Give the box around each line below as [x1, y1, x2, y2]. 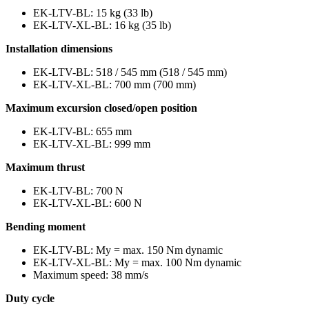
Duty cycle [6, 292, 54, 305]
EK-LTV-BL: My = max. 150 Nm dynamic [33, 244, 223, 257]
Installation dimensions [6, 43, 112, 55]
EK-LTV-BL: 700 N [33, 185, 123, 197]
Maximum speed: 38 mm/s [33, 269, 148, 281]
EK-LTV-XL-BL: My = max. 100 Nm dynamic [33, 257, 241, 269]
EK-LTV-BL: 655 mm [33, 126, 132, 138]
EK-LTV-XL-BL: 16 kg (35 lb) [33, 19, 171, 32]
